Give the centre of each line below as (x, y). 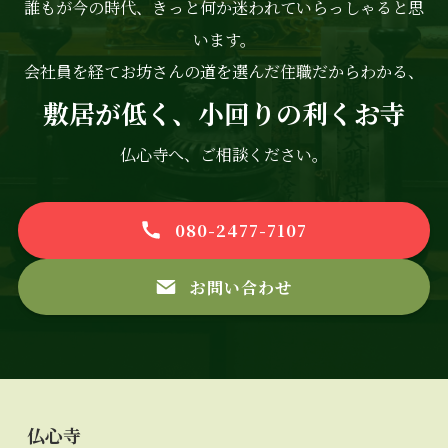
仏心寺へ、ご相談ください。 (224, 154)
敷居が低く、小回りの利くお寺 (224, 113)
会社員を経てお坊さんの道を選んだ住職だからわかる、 (224, 71)
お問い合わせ (224, 286)
